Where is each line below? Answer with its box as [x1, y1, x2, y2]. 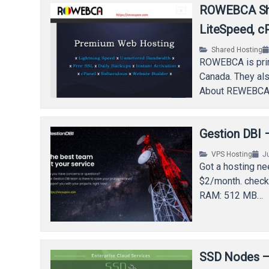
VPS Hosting [211, 150, 253, 159]
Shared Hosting [211, 46, 263, 55]
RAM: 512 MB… [199, 190, 264, 202]
